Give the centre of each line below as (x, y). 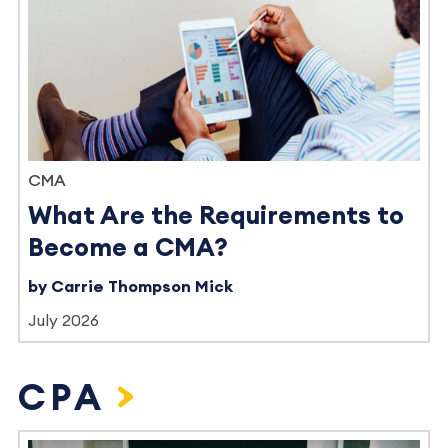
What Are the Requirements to (216, 216)
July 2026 (63, 320)
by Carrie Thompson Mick (130, 286)
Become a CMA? (128, 248)
